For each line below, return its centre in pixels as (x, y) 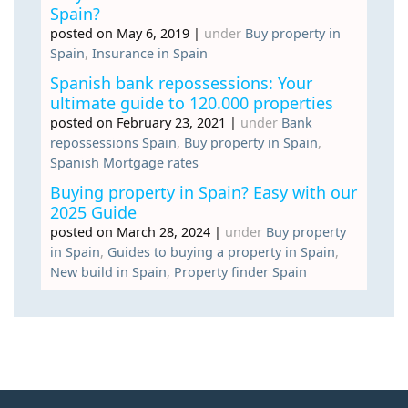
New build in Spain (108, 271)
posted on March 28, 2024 (130, 231)
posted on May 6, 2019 (120, 33)
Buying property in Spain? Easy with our (204, 192)
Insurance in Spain (150, 53)
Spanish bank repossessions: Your (181, 82)
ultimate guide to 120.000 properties (192, 102)
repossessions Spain (113, 142)
